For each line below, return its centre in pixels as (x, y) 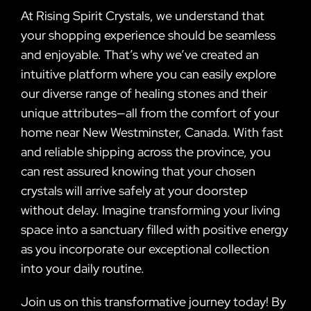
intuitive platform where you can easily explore (149, 74)
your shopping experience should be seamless (148, 35)
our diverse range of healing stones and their (144, 93)
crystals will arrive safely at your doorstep (134, 190)
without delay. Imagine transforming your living (151, 210)
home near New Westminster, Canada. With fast (152, 132)
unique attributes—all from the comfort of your (150, 112)
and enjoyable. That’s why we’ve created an (140, 54)
